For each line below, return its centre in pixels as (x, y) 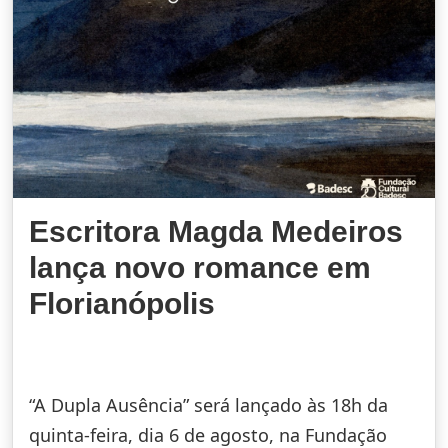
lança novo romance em (200, 267)
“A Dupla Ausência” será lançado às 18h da (208, 404)
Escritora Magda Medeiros (216, 231)
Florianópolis (122, 303)
